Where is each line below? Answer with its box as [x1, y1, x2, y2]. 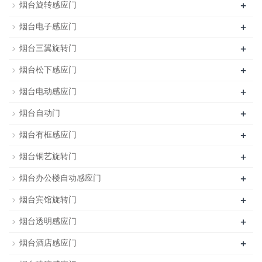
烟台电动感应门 [19, 87, 77, 96]
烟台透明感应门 [19, 217, 77, 226]
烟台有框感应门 [19, 130, 77, 140]
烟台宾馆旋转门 [19, 195, 77, 205]
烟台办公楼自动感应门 [19, 174, 101, 183]
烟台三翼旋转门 [19, 44, 77, 53]
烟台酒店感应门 [19, 239, 77, 248]
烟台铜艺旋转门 [19, 152, 77, 161]
